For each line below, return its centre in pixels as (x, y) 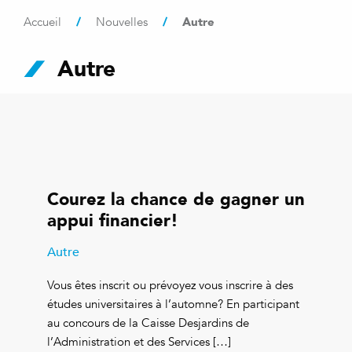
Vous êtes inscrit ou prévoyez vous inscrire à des (170, 285)
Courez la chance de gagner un (176, 198)
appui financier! (113, 220)
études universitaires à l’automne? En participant (173, 304)
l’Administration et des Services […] (139, 341)
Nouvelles (122, 22)
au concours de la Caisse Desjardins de (148, 323)
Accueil (42, 22)
